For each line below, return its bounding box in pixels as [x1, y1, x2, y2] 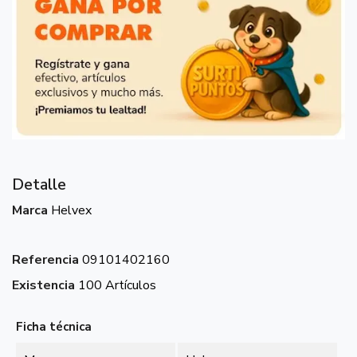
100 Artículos [78, 277, 156, 294]
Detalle [12, 174, 66, 195]
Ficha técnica [16, 319, 92, 335]
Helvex [51, 202, 92, 219]
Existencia [12, 277, 75, 294]
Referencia [12, 251, 79, 269]
